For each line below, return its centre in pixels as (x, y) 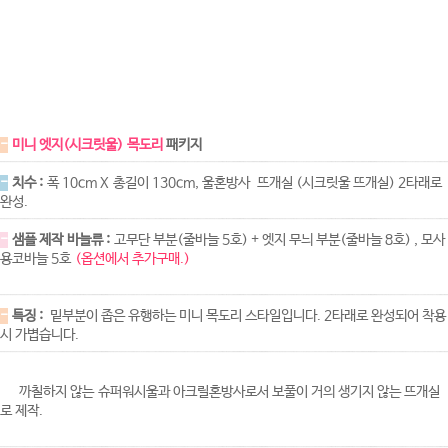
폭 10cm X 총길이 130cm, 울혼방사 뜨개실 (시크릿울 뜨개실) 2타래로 (242, 182)
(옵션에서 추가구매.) (132, 258)
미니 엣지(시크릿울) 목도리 (89, 144)
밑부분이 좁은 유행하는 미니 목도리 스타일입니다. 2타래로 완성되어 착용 (244, 315)
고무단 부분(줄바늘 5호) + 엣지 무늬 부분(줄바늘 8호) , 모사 (277, 239)
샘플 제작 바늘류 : (61, 239)
